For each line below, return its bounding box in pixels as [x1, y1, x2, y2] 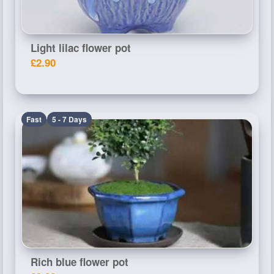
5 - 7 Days [52, 113, 87, 125]
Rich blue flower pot [31, 254, 128, 269]
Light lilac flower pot [31, 40, 131, 55]
